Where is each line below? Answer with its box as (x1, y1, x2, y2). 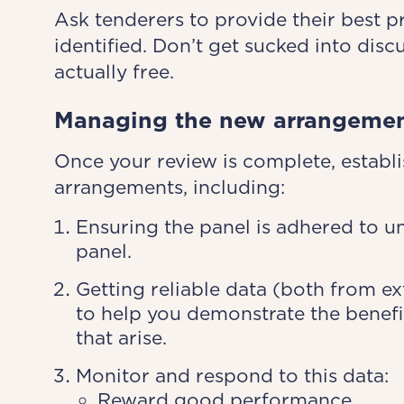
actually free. (53, 60, 174, 83)
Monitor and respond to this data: (75, 364, 389, 387)
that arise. (75, 326, 167, 349)
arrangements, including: (53, 176, 285, 198)
